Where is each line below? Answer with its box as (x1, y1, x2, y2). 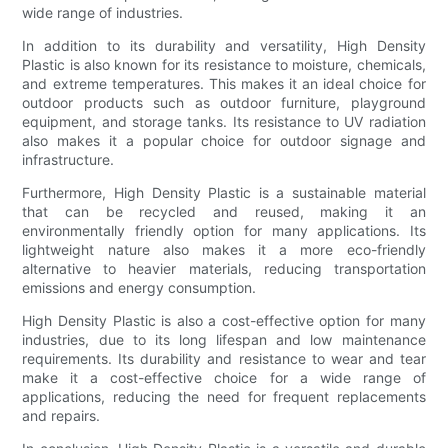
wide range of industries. (22, 3, 184, 21)
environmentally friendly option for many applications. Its (22, 221, 426, 239)
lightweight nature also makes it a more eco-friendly (22, 240, 426, 258)
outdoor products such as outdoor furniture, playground (22, 93, 426, 111)
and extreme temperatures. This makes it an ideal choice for (22, 74, 426, 92)
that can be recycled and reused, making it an (22, 202, 426, 220)
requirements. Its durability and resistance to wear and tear (22, 349, 426, 367)
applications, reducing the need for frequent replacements (22, 387, 426, 405)
